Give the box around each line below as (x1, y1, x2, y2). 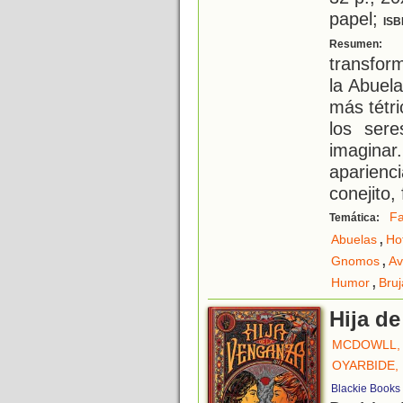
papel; (329, 8, 383, 30)
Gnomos (331, 254, 380, 269)
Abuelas (331, 232, 377, 247)
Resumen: (329, 38, 385, 51)
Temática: (329, 211, 382, 225)
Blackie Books (331, 382, 400, 396)
